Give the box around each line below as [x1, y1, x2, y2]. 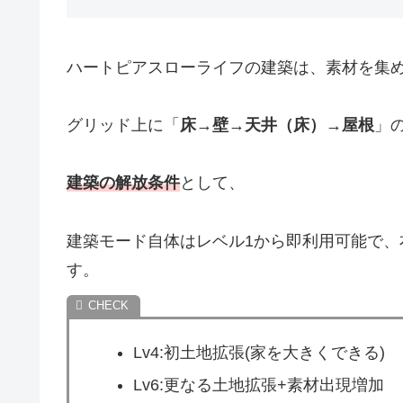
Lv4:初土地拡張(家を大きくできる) [132, 344, 385, 363]
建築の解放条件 [67, 174, 180, 193]
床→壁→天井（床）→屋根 [180, 115, 374, 134]
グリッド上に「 [67, 115, 180, 134]
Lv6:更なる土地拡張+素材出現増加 [132, 375, 384, 394]
